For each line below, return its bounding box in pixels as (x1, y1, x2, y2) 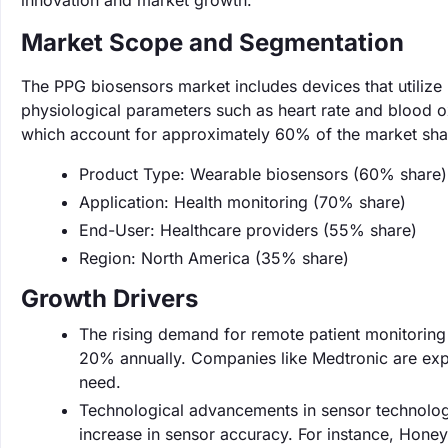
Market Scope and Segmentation (21, 28, 404, 57)
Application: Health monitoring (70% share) (79, 192, 406, 212)
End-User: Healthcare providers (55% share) (79, 220, 417, 240)
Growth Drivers (21, 284, 198, 313)
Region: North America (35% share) (79, 248, 349, 268)
